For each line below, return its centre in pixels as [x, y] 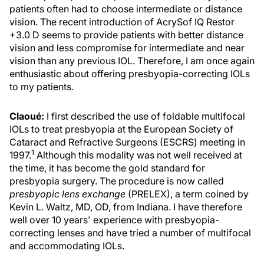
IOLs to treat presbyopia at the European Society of [121, 129]
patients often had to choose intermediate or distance [126, 9]
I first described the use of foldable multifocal [146, 116]
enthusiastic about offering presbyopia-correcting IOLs [130, 74]
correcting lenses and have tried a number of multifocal [130, 233]
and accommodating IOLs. [67, 246]
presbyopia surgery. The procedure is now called [117, 181]
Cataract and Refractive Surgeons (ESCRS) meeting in [127, 142]
